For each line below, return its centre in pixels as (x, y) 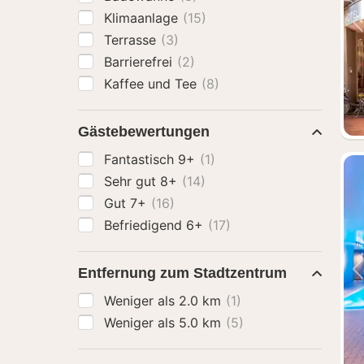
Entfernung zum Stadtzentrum (182, 273)
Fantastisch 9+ (152, 159)
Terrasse (132, 40)
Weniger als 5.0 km (165, 323)
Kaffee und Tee (152, 84)
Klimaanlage (143, 18)
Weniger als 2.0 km (165, 301)
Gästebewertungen (144, 132)
